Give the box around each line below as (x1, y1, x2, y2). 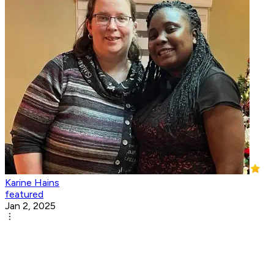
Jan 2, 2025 (5, 200, 56, 212)
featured (5, 188, 43, 201)
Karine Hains (5, 177, 59, 189)
